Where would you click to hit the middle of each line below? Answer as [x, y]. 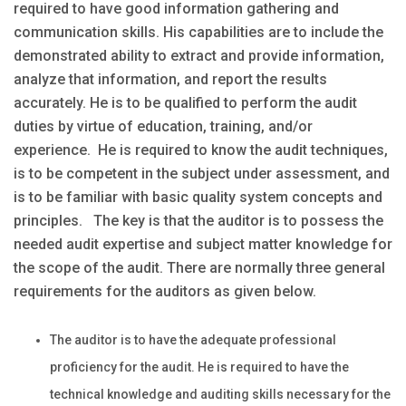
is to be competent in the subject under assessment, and [202, 173]
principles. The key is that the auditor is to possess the [198, 220]
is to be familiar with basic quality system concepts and [198, 197]
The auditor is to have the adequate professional [193, 339]
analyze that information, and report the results [170, 79]
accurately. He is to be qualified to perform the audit [185, 102]
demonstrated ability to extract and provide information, [199, 55]
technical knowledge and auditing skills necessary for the [220, 394]
